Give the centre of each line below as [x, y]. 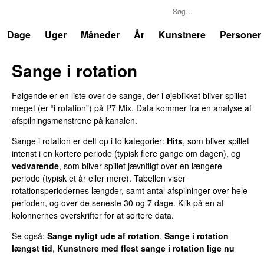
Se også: [28, 235]
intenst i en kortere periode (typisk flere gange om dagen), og [126, 153]
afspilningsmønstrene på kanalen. [75, 120]
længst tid [32, 248]
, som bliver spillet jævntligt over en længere [141, 165]
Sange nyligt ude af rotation [103, 235]
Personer [240, 34]
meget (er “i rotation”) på [59, 108]
